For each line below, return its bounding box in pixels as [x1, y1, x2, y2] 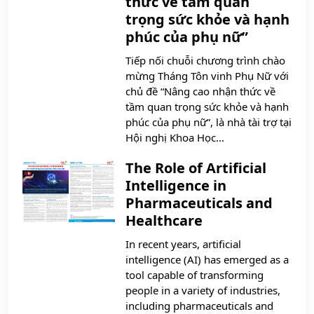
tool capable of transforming [125, 268, 264, 282]
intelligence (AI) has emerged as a [125, 252, 289, 267]
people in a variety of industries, [125, 283, 280, 298]
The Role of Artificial [125, 158, 266, 178]
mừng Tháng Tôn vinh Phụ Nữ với [125, 69, 289, 83]
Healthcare [125, 211, 203, 231]
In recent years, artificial [125, 237, 241, 252]
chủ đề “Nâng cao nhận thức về [125, 84, 275, 99]
